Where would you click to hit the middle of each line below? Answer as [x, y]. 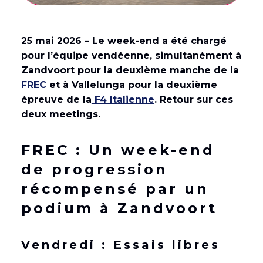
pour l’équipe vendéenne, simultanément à [131, 56]
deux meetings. [60, 114]
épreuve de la [56, 100]
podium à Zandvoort [119, 208]
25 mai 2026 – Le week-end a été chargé [124, 41]
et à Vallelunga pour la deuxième [131, 85]
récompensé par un [115, 189]
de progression [94, 170]
